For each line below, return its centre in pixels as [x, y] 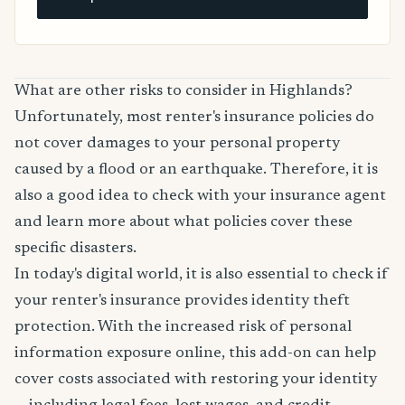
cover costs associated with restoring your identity [196, 380]
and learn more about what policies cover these [184, 223]
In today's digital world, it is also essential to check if [202, 275]
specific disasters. [75, 249]
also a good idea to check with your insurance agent [200, 197]
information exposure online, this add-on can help [195, 354]
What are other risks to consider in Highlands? [184, 92]
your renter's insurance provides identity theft [182, 301]
